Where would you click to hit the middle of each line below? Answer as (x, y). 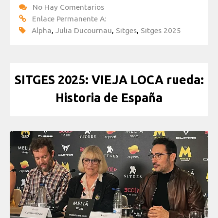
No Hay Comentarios (68, 7)
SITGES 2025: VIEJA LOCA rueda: (109, 80)
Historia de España (109, 98)
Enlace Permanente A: (69, 19)
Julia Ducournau (84, 30)
